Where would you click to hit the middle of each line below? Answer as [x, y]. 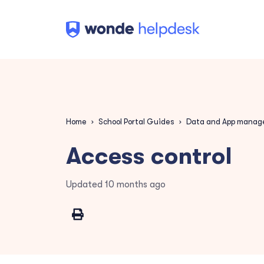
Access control [149, 156]
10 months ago [135, 184]
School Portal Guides [136, 122]
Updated [85, 184]
